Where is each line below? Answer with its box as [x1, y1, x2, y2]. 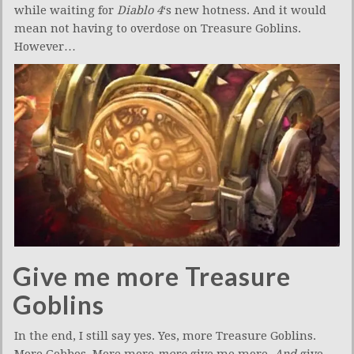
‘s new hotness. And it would [163, 2, 326, 17]
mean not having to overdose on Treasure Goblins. [14, 21, 301, 36]
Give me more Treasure [13, 260, 291, 292]
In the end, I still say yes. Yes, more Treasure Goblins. [14, 328, 316, 343]
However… [14, 39, 76, 54]
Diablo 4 [117, 2, 163, 17]
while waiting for [14, 2, 117, 17]
